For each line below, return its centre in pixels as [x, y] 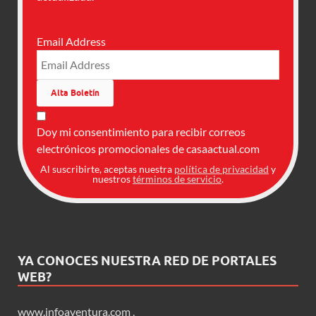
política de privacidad [221, 169]
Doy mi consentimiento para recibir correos [141, 131]
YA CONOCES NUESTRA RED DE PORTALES [147, 260]
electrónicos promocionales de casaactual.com [148, 148]
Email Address [71, 41]
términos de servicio [177, 178]
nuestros [113, 178]
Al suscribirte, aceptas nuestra [107, 169]
